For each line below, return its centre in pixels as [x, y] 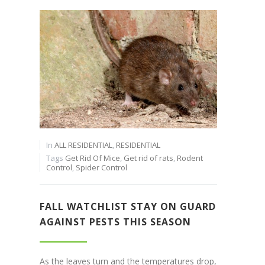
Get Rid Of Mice [92, 158]
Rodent [190, 158]
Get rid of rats [148, 158]
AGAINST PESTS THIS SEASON [115, 222]
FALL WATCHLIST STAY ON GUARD [127, 207]
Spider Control [101, 168]
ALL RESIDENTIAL [83, 145]
